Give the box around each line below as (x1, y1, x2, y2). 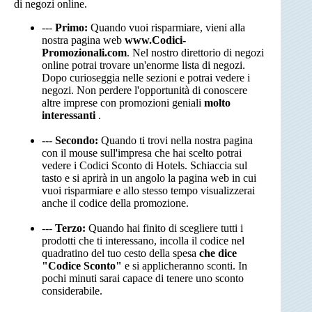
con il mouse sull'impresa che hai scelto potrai (42, 147, 242, 159)
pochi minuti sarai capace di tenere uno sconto (42, 272, 244, 285)
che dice (199, 247, 237, 260)
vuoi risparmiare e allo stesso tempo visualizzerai (42, 185, 255, 197)
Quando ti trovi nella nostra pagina (98, 134, 253, 147)
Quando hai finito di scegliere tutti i (86, 222, 243, 235)
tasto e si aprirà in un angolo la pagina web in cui (42, 172, 256, 185)
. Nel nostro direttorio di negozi (127, 47, 264, 59)
